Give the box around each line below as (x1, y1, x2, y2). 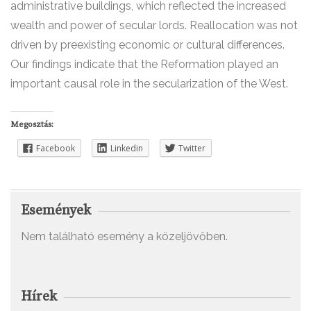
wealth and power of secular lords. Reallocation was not (10, 19, 298, 32)
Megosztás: (10, 119, 53, 130)
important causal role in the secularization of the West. (10, 77, 288, 90)
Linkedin (110, 142, 143, 154)
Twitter (178, 142, 205, 154)
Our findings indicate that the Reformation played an (10, 58, 278, 71)
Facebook (36, 142, 75, 154)
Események (21, 202, 91, 220)
